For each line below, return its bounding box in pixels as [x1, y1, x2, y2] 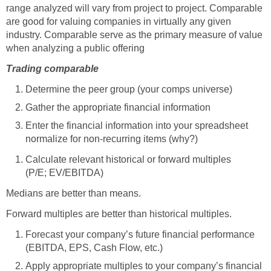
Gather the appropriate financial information [25, 102, 211, 113]
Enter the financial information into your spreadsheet [25, 120, 248, 131]
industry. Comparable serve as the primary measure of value [6, 30, 263, 41]
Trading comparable [6, 64, 99, 74]
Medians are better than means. [6, 188, 141, 199]
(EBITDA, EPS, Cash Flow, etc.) [25, 243, 163, 253]
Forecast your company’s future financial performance [25, 229, 255, 240]
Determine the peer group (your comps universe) [25, 84, 232, 95]
